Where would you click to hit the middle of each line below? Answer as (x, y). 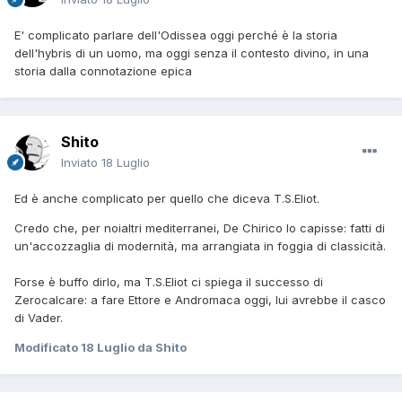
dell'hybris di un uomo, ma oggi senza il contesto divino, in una (192, 53)
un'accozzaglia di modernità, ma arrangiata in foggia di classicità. (200, 246)
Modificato (48, 348)
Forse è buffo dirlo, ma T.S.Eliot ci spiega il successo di (169, 282)
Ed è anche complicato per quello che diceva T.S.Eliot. (167, 199)
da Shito (161, 348)
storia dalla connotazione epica (103, 71)
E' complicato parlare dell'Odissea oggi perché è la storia (176, 35)
